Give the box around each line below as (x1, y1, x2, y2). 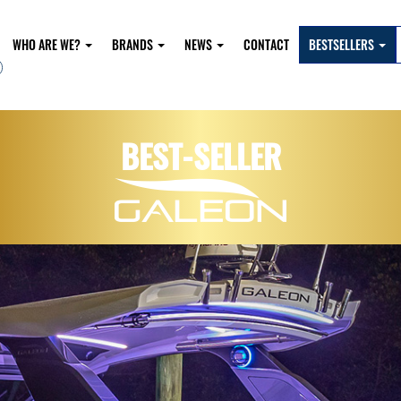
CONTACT (243, 34, 289, 54)
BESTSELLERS (308, 34, 377, 54)
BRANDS (111, 34, 156, 54)
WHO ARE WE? (12, 34, 83, 54)
